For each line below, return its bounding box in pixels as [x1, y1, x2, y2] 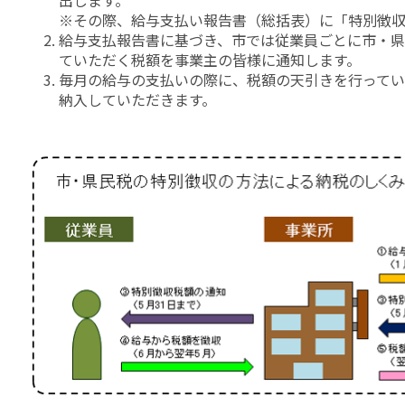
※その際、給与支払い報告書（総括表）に [59, 8, 334, 31]
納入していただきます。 [59, 88, 216, 110]
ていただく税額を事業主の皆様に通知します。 [59, 48, 361, 71]
